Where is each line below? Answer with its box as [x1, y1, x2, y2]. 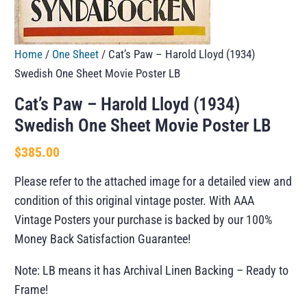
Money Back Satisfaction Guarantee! [14, 232, 191, 247]
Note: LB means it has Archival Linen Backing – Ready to [14, 263, 289, 278]
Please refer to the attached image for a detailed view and [14, 174, 293, 189]
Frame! [14, 282, 49, 297]
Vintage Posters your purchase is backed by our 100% [14, 212, 273, 228]
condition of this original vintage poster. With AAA [14, 193, 255, 208]
